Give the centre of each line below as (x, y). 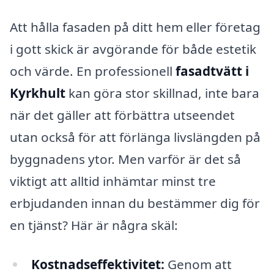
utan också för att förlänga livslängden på (135, 137)
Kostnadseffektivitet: (98, 264)
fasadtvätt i (212, 71)
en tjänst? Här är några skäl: (94, 225)
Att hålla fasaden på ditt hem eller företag (135, 27)
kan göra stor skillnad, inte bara (162, 93)
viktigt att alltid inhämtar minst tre (113, 181)
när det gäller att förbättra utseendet (122, 115)
